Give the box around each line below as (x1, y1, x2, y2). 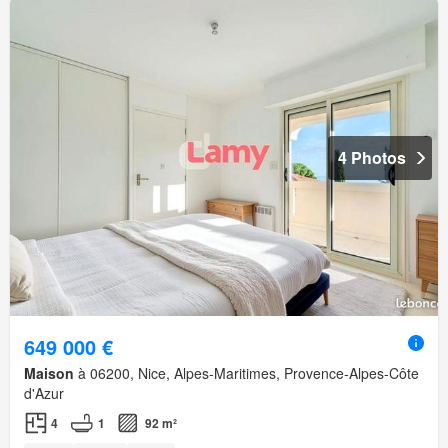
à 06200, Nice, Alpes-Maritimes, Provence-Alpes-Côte (74, 363, 419, 384)
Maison (24, 363, 74, 384)
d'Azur (24, 383, 64, 404)
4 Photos (338, 146, 406, 170)
